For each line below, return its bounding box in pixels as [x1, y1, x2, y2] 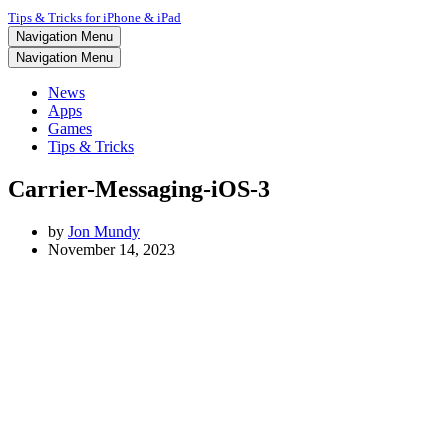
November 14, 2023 [48, 240, 175, 258]
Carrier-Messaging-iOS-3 [8, 175, 270, 202]
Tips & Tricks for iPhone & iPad [8, 10, 181, 25]
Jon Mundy [68, 222, 140, 240]
